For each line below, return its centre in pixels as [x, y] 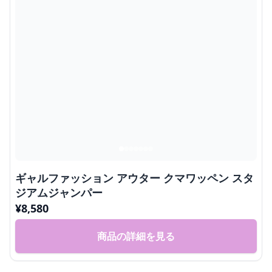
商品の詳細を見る [136, 236]
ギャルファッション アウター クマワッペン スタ [134, 178]
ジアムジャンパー [59, 193]
